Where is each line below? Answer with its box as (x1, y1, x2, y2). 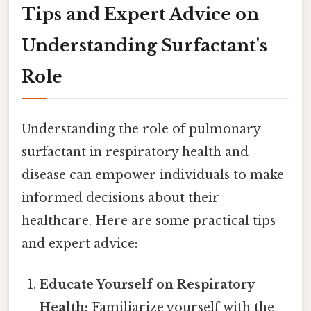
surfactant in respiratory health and (22, 144, 249, 160)
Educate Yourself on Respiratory (40, 276, 255, 292)
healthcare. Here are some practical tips (22, 212, 276, 228)
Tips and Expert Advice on (22, 4, 259, 25)
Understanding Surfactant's (22, 35, 267, 56)
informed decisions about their (22, 190, 219, 205)
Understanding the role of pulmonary (22, 121, 260, 137)
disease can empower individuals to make (22, 167, 284, 183)
